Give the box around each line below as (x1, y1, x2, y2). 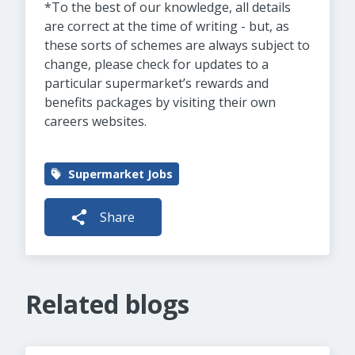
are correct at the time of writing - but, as (44, 17, 289, 35)
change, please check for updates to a (44, 55, 269, 73)
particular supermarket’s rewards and (44, 74, 269, 92)
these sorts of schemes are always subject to (44, 36, 310, 54)
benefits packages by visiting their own (44, 94, 276, 111)
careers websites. (44, 113, 147, 130)
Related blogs (25, 287, 189, 321)
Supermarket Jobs (68, 166, 174, 181)
